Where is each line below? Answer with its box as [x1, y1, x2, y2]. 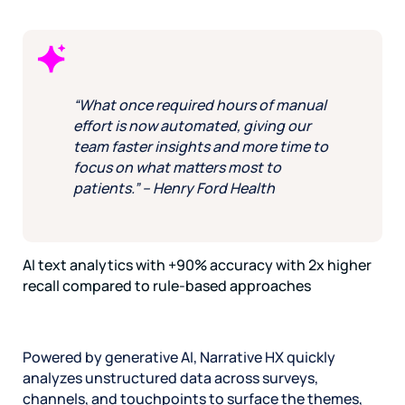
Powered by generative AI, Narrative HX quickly [23, 346, 335, 367]
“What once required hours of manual [73, 95, 326, 116]
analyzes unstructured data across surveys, [23, 367, 318, 388]
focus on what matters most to [73, 157, 281, 178]
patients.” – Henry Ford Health [73, 178, 275, 199]
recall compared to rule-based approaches [23, 275, 311, 296]
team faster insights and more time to [73, 137, 328, 157]
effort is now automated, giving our [73, 116, 311, 137]
